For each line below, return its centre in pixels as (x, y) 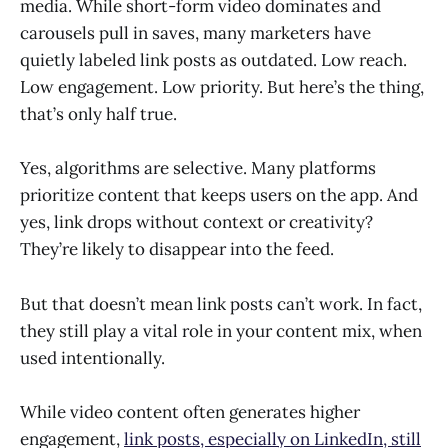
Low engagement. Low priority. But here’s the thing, (222, 87)
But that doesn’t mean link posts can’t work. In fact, (221, 303)
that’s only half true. (98, 114)
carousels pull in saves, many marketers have (195, 33)
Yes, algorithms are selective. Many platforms (198, 168)
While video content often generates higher (190, 411)
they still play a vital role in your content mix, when (221, 330)
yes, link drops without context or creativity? (196, 222)
